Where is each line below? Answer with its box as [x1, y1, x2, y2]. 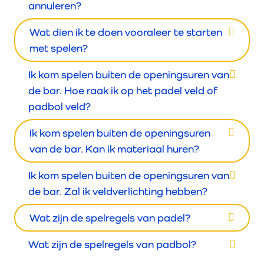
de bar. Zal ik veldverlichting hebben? [28, 185, 207, 197]
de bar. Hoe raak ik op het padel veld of [28, 84, 217, 97]
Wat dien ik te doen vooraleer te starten [29, 26, 222, 38]
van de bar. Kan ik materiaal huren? [29, 143, 199, 155]
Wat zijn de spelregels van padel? [29, 212, 190, 224]
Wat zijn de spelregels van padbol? [28, 238, 196, 250]
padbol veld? [28, 100, 91, 113]
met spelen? [29, 42, 88, 54]
